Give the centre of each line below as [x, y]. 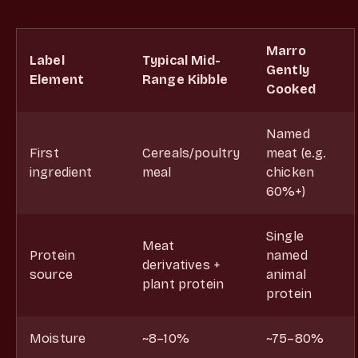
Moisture [58, 338]
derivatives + [181, 265]
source [51, 274]
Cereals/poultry [191, 153]
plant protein [183, 284]
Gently [288, 70]
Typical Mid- [181, 60]
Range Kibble [185, 79]
